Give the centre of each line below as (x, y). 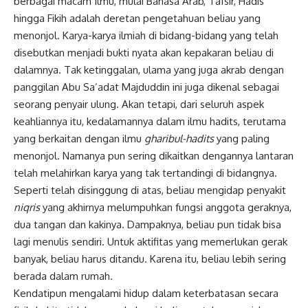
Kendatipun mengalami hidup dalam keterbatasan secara (146, 293)
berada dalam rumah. (63, 276)
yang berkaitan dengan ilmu (79, 138)
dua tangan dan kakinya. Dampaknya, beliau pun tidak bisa (147, 224)
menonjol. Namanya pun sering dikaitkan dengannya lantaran (154, 155)
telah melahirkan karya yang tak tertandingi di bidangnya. (145, 173)
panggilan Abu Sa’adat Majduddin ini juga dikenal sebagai (146, 87)
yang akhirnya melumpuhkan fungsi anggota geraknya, (166, 207)
